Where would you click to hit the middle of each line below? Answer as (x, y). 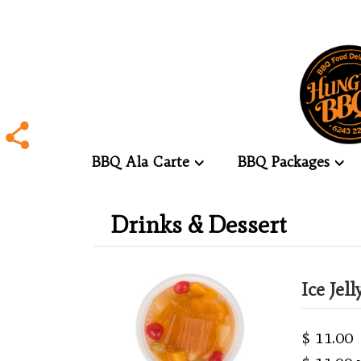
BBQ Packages (286, 162)
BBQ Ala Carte (143, 162)
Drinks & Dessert (199, 224)
